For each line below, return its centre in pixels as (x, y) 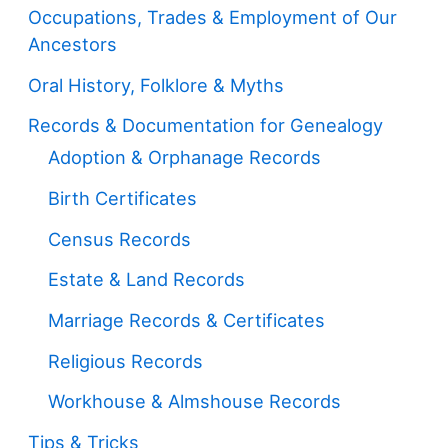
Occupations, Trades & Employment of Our (213, 17)
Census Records (120, 238)
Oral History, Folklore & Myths (156, 84)
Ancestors (73, 44)
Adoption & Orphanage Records (185, 157)
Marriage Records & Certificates (187, 320)
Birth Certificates (123, 198)
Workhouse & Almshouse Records (195, 401)
